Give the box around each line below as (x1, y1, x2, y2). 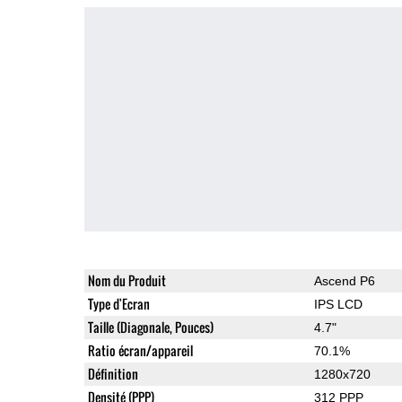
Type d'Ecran (87, 293, 150, 313)
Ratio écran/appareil (87, 340, 193, 360)
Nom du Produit (87, 270, 166, 290)
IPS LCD (313, 296, 363, 311)
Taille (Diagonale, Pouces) (87, 317, 214, 336)
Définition (87, 363, 138, 383)
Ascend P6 (313, 273, 375, 288)
